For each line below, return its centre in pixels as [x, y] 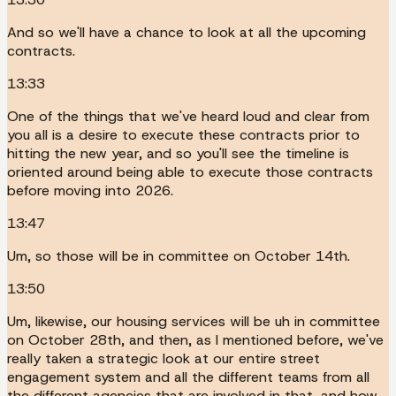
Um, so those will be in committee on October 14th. [179, 255]
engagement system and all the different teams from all [188, 377]
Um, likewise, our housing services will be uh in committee [194, 321]
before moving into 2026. [90, 190]
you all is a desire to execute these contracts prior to [183, 134]
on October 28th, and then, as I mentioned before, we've [195, 339]
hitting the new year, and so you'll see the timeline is [178, 153]
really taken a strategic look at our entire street [164, 358]
